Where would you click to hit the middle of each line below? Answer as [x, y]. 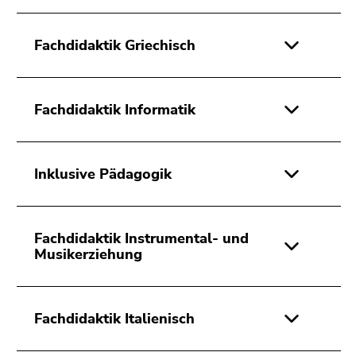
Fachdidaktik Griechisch [115, 46]
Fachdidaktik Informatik [115, 110]
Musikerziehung [88, 255]
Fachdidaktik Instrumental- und [141, 239]
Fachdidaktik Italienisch [114, 319]
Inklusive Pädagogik [103, 174]
